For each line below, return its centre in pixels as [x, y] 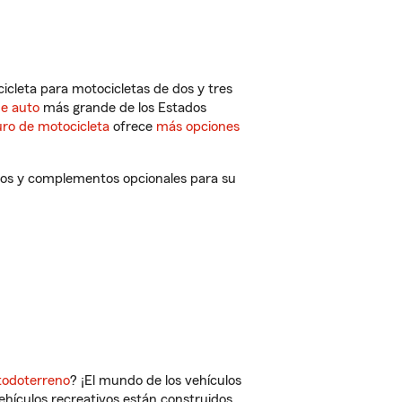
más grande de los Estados [123, 108]
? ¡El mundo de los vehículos [156, 380]
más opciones [198, 127]
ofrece [133, 127]
